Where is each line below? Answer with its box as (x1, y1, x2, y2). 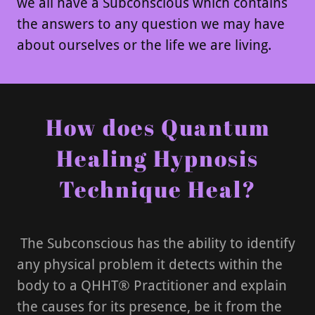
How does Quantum (45, 112, 270, 142)
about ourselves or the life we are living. (17, 37, 271, 53)
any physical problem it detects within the (17, 256, 283, 273)
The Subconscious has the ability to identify (17, 235, 295, 252)
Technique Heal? (58, 174, 257, 204)
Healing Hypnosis (56, 143, 259, 173)
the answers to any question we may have (17, 15, 285, 32)
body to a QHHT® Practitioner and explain (17, 277, 287, 294)
